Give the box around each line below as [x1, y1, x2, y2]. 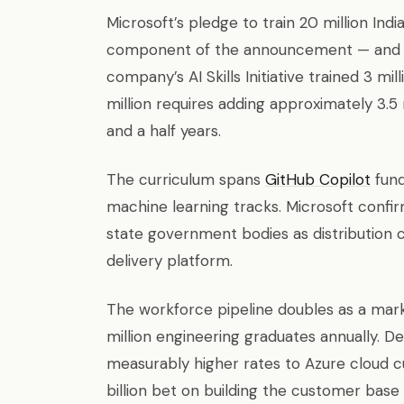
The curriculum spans [106, 170, 265, 189]
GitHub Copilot [265, 170, 371, 189]
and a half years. [106, 121, 221, 141]
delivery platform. [106, 251, 233, 271]
